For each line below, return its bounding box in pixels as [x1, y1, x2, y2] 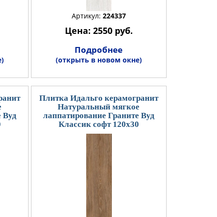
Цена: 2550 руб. [64, 24, 133, 36]
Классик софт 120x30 [58, 119, 139, 129]
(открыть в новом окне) [55, 55, 142, 64]
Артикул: [71, 11, 103, 20]
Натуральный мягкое [58, 102, 139, 111]
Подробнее [75, 44, 123, 55]
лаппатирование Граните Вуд [43, 110, 155, 120]
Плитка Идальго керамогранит [39, 93, 158, 103]
